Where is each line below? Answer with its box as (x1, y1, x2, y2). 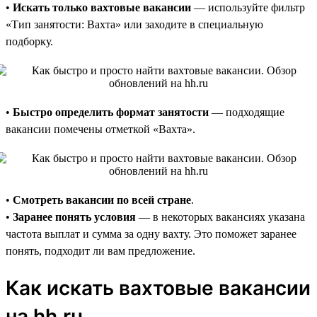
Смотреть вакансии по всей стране (13, 193, 191, 206)
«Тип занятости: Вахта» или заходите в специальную (6, 18, 263, 30)
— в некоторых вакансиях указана (136, 210, 305, 223)
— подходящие (209, 105, 284, 118)
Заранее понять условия (13, 210, 136, 223)
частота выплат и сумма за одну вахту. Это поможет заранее (6, 227, 296, 240)
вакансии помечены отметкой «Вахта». (6, 122, 195, 135)
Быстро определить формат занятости (13, 105, 209, 118)
